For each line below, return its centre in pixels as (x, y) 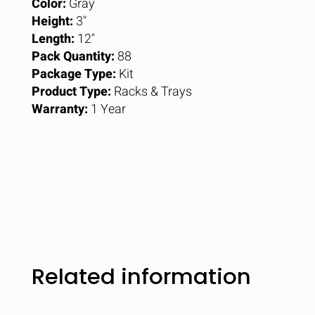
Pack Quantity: (73, 57)
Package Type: (74, 74)
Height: (52, 21)
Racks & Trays (152, 92)
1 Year (107, 109)
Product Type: (71, 92)
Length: (53, 39)
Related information (141, 276)
